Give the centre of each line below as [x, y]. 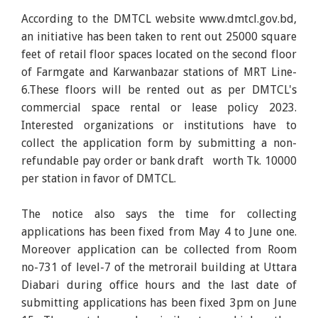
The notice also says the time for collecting [159, 214]
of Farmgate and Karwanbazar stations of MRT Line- [159, 72]
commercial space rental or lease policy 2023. [159, 108]
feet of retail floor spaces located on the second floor [159, 55]
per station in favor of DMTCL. [99, 179]
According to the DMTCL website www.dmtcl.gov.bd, [159, 19]
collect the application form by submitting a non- [159, 143]
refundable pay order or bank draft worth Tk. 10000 [159, 161]
